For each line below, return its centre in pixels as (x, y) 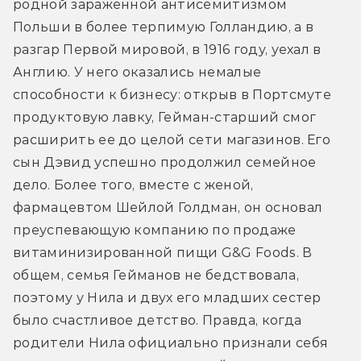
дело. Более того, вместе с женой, (133, 185)
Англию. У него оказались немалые (137, 72)
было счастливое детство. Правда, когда (158, 320)
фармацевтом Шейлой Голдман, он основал (168, 207)
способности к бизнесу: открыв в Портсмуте (172, 94)
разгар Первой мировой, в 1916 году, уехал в (167, 49)
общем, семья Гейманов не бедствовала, (156, 275)
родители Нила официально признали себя (171, 342)
